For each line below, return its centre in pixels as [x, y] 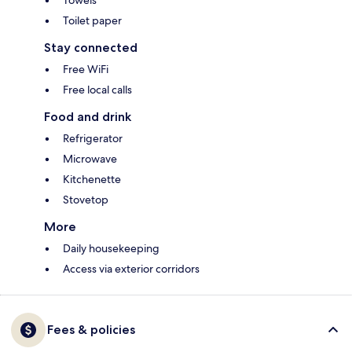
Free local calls [97, 90]
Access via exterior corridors [131, 269]
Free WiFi [86, 70]
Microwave [90, 159]
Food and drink [88, 117]
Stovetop [86, 200]
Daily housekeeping [111, 249]
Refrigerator [93, 139]
